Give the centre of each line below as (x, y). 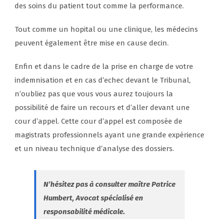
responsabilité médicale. (84, 212)
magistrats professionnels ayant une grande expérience (109, 135)
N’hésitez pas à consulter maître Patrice (109, 185)
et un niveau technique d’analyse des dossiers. (94, 149)
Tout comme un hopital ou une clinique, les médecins (106, 30)
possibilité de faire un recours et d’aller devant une (102, 108)
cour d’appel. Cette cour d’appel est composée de (99, 121)
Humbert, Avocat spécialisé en (93, 198)
